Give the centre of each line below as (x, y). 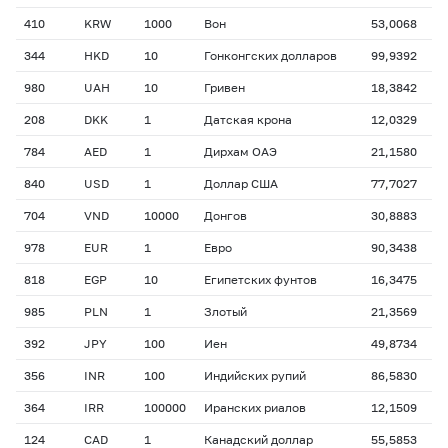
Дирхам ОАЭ (240, 151)
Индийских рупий (255, 375)
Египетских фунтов (260, 279)
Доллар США (241, 183)
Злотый (225, 311)
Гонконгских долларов (270, 55)
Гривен (224, 87)
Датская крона (248, 119)
